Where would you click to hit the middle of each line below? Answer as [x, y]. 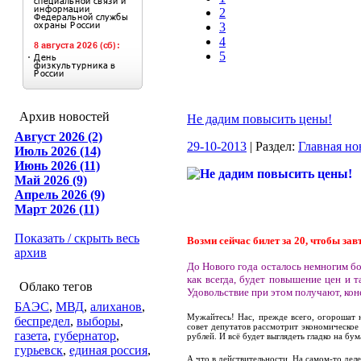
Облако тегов [56, 286]
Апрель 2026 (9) [60, 195]
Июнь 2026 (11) [57, 166]
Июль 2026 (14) [58, 151]
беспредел [42, 321]
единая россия [108, 350]
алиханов [116, 307]
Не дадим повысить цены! [259, 119]
